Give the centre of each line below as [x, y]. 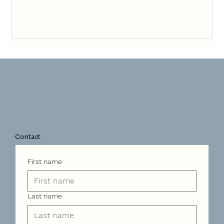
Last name [44, 196]
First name [44, 161]
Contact [28, 137]
